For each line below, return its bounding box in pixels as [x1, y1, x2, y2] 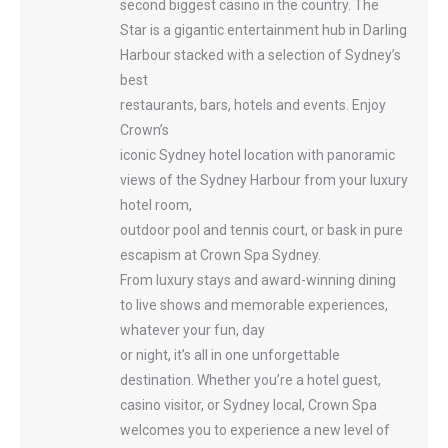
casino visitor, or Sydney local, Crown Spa [120, 397, 377, 414]
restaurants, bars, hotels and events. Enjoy [120, 97, 386, 114]
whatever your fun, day [120, 322, 265, 339]
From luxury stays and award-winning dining [120, 272, 396, 289]
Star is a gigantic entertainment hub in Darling [120, 22, 407, 39]
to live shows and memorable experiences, [120, 297, 388, 314]
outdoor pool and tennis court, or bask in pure [120, 222, 403, 239]
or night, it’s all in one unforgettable [120, 347, 340, 364]
